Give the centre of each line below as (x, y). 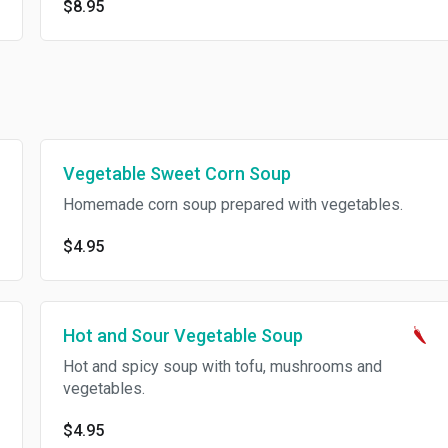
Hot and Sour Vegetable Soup (182, 335)
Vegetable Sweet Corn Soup (176, 173)
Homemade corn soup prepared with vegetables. (232, 204)
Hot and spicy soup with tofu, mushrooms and (222, 366)
